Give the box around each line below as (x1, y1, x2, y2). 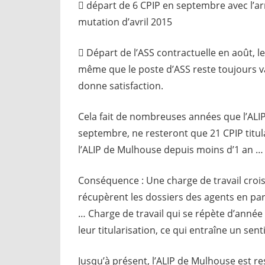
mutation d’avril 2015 (78, 15, 172, 28)
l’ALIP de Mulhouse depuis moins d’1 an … (78, 143, 263, 156)
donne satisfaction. (78, 79, 163, 92)
